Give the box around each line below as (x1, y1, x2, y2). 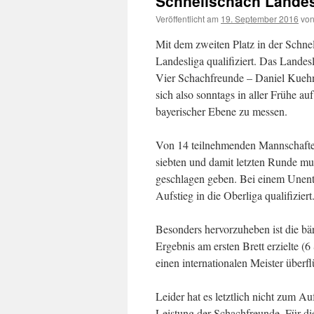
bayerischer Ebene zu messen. (156, 104, 287, 118)
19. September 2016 (221, 13, 299, 25)
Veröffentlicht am (156, 13, 219, 25)
